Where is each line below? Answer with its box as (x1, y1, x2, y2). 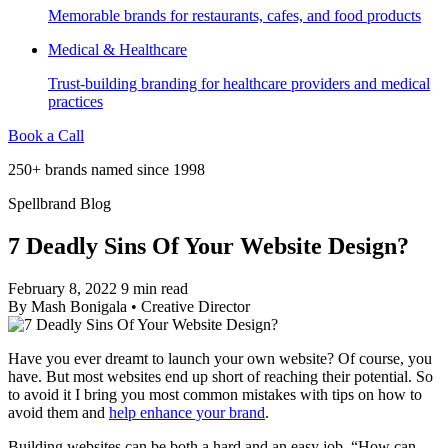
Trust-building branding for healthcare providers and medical (48, 74, 430, 92)
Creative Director (141, 297, 250, 315)
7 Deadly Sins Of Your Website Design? (8, 232, 409, 259)
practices (48, 92, 103, 110)
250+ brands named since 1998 (8, 160, 205, 178)
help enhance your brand (109, 403, 265, 421)
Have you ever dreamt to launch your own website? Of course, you (8, 349, 432, 367)
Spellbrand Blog (8, 194, 111, 212)
